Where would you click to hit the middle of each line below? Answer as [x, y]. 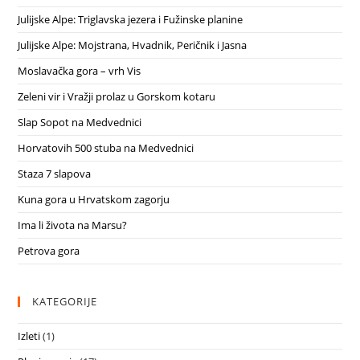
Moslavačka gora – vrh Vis [80, 71]
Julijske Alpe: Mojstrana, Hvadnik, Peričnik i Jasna [133, 45]
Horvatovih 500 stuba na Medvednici [106, 148]
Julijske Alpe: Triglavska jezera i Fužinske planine [131, 20]
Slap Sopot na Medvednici [80, 123]
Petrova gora [49, 251]
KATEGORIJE [65, 302]
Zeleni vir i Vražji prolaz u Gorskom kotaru [117, 97]
